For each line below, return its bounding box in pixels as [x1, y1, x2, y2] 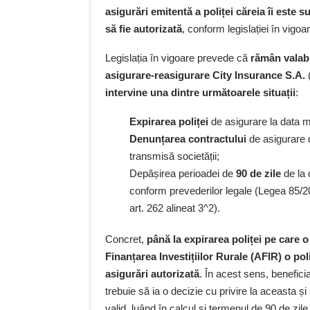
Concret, [105, 233, 147, 246]
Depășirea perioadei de [129, 167, 236, 180]
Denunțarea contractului [129, 133, 246, 145]
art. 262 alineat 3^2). [129, 202, 220, 215]
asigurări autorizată [105, 268, 199, 280]
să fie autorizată [105, 23, 182, 35]
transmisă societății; [129, 150, 219, 163]
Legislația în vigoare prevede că [105, 52, 250, 64]
